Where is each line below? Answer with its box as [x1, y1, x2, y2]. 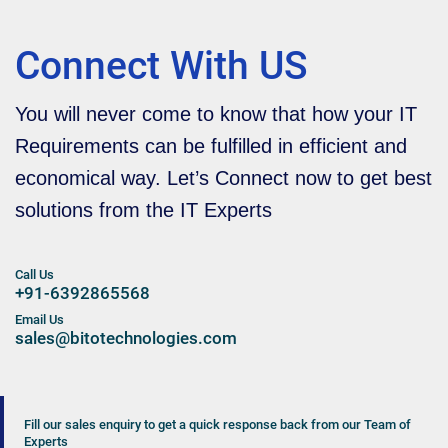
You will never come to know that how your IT [15, 102, 417, 125]
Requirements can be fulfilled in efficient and [15, 134, 407, 157]
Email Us [15, 311, 64, 327]
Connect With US [15, 42, 308, 88]
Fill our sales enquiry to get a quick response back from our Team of [24, 416, 411, 432]
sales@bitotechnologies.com [15, 327, 237, 348]
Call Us [15, 266, 54, 282]
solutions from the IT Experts [15, 198, 272, 221]
